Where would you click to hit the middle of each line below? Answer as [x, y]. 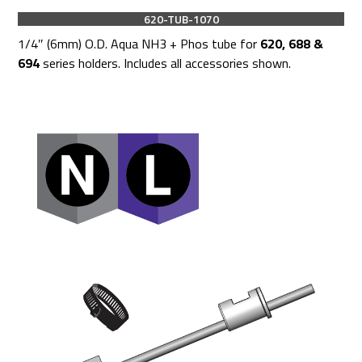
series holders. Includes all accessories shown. [166, 63]
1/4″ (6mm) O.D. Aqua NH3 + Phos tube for [139, 43]
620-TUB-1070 [181, 19]
